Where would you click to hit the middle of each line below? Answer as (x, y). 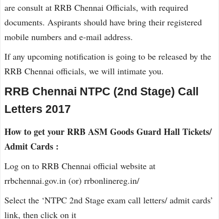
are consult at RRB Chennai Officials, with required (96, 7)
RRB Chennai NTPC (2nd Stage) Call (101, 92)
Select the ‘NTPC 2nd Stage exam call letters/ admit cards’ (109, 200)
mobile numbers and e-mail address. (69, 37)
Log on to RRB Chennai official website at (80, 166)
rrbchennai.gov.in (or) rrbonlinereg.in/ (72, 180)
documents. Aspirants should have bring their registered (103, 22)
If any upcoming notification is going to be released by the (108, 56)
